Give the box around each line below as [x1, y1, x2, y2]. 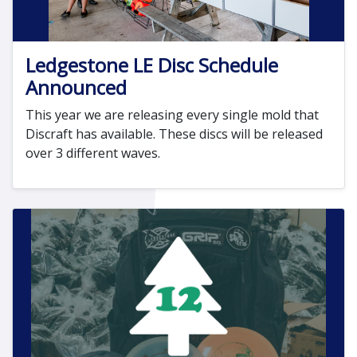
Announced [25, 74, 127, 101]
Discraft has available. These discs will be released [25, 125, 323, 143]
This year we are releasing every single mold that [25, 106, 319, 124]
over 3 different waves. [25, 144, 160, 163]
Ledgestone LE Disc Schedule [25, 52, 278, 79]
